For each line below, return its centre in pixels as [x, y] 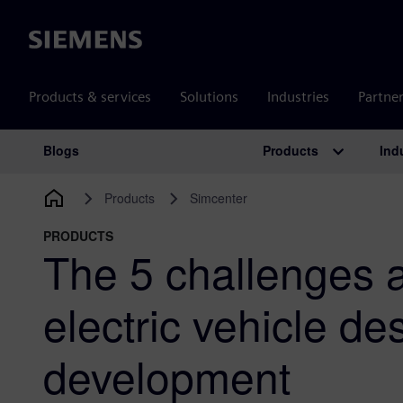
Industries [298, 97]
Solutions [209, 97]
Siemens [55, 40]
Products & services [90, 97]
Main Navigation [125, 170]
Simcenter [218, 198]
